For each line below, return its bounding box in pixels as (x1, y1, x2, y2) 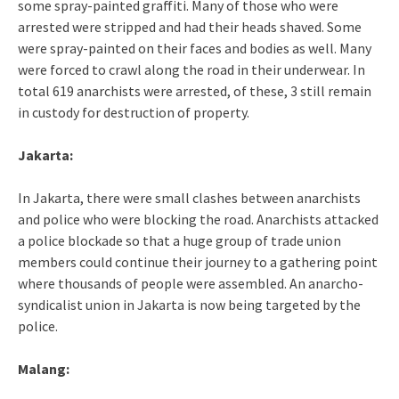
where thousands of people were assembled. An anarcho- (18, 273, 363, 292)
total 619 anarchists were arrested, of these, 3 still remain (18, 81, 371, 100)
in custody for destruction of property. (18, 102, 249, 121)
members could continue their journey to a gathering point (18, 252, 378, 271)
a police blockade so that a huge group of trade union (18, 231, 341, 249)
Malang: (18, 359, 69, 378)
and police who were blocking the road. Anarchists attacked (18, 209, 379, 228)
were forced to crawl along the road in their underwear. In (18, 60, 365, 78)
